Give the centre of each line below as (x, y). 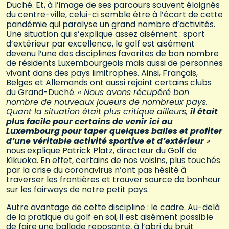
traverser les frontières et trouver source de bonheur (113, 180)
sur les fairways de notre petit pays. (77, 190)
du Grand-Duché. (42, 93)
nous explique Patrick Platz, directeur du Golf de (101, 151)
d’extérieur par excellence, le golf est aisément (100, 44)
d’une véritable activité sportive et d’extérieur (105, 141)
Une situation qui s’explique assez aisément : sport (106, 34)
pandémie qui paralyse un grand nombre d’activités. (111, 25)
